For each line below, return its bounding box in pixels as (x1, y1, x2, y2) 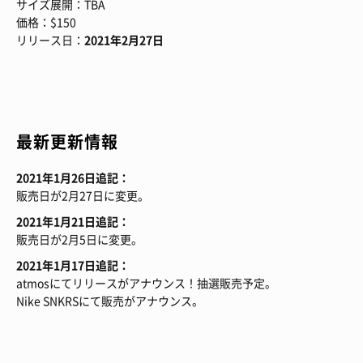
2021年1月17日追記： (16, 257, 130, 274)
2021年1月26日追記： (16, 169, 130, 186)
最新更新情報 (16, 130, 118, 154)
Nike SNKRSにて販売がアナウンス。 (16, 293, 203, 310)
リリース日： (16, 32, 84, 49)
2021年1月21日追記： (16, 213, 130, 230)
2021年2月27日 (84, 32, 164, 49)
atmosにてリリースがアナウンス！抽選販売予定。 (16, 275, 276, 292)
